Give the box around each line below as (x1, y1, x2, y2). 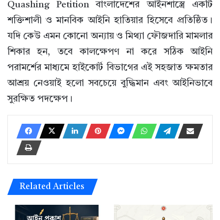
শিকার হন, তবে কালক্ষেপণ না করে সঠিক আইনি (7, 48, 213, 57)
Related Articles (20, 182, 84, 192)
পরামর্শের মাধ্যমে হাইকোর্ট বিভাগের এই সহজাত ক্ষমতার (7, 63, 213, 73)
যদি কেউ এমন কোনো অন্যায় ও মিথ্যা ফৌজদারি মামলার (7, 32, 213, 42)
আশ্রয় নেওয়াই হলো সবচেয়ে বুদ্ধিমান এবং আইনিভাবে (7, 79, 213, 89)
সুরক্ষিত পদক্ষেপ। (7, 95, 73, 105)
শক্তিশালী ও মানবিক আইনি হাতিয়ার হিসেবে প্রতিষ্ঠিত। (7, 16, 213, 26)
